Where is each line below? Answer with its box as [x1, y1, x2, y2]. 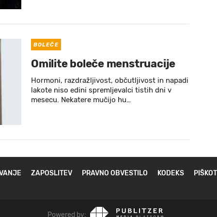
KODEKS [157, 169, 184, 177]
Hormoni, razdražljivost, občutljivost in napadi [31, 76, 188, 85]
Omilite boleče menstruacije [31, 57, 176, 70]
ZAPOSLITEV [31, 169, 72, 177]
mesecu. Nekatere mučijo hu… [31, 95, 131, 104]
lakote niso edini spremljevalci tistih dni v [31, 86, 171, 94]
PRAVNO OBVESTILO [82, 169, 148, 177]
